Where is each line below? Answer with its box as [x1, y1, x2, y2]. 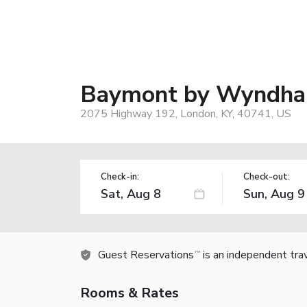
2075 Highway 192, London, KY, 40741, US [80, 106, 291, 121]
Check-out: [243, 170, 290, 183]
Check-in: [101, 170, 139, 183]
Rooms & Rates [80, 283, 179, 302]
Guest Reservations [98, 247, 194, 262]
